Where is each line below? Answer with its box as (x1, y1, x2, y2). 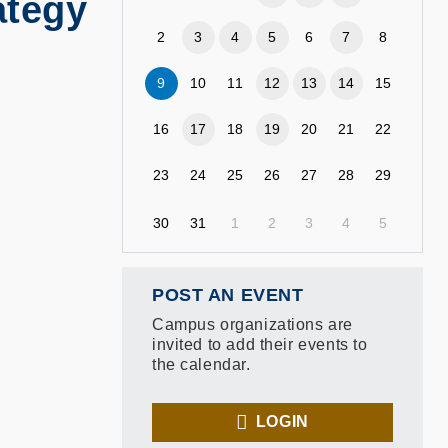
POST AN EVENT (152, 285, 304, 305)
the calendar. (152, 356, 251, 373)
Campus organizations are (152, 316, 353, 333)
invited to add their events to (152, 336, 368, 353)
